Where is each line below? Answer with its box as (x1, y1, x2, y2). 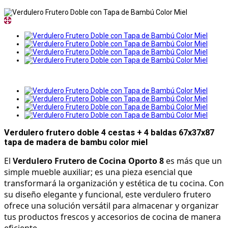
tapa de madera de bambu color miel (4, 137, 148, 147)
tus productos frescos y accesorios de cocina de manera (4, 211, 221, 222)
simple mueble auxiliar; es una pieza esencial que (4, 166, 192, 178)
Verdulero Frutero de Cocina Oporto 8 (13, 155, 164, 166)
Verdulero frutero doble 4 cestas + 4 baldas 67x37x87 (4, 127, 214, 137)
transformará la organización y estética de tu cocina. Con (4, 177, 224, 189)
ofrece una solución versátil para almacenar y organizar (4, 199, 219, 211)
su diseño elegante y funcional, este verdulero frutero (4, 188, 211, 200)
